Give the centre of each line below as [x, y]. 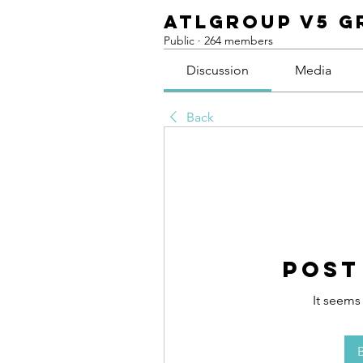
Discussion [218, 70]
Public [179, 41]
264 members [239, 41]
